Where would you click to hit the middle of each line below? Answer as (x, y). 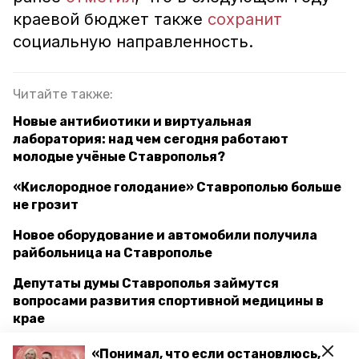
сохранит (245, 19)
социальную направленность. (135, 42)
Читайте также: (63, 94)
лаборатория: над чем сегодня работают (151, 139)
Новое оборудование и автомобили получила (165, 235)
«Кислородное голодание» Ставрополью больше (177, 187)
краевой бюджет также (110, 19)
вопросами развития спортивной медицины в (168, 301)
